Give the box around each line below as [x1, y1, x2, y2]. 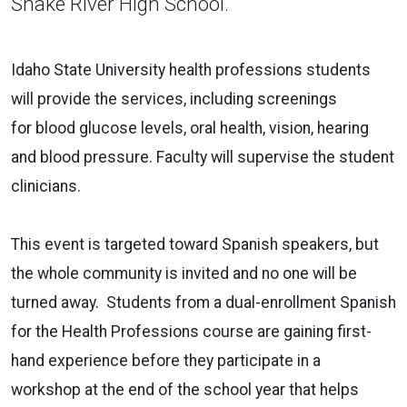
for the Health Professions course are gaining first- [11, 322, 372, 341]
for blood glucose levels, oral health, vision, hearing [11, 118, 369, 137]
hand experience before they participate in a [11, 351, 321, 370]
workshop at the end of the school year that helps [11, 380, 359, 399]
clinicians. [11, 176, 81, 195]
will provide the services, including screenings [11, 89, 337, 108]
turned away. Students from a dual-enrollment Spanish [11, 293, 396, 312]
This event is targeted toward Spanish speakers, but [11, 234, 379, 253]
